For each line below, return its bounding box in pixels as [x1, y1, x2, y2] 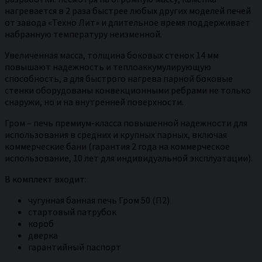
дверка [28, 229, 58, 241]
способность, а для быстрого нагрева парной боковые [5, 72, 233, 84]
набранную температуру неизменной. [5, 27, 162, 40]
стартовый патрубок [28, 205, 116, 218]
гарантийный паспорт [28, 240, 121, 253]
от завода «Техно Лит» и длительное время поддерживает [5, 16, 250, 28]
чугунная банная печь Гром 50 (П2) [28, 194, 170, 206]
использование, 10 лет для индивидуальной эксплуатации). [5, 151, 253, 164]
